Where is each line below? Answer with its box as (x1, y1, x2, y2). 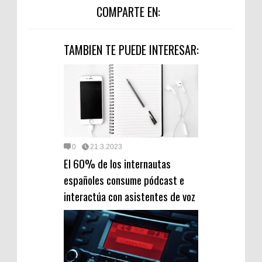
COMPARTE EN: (96, 2, 160, 20)
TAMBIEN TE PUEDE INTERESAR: (63, 40, 199, 58)
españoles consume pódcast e (64, 171, 184, 188)
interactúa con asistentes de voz (64, 188, 195, 205)
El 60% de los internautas (64, 155, 171, 172)
